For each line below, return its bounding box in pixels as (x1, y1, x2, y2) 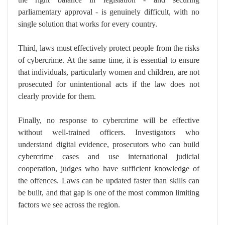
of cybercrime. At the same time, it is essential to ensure (18, 55, 199, 65)
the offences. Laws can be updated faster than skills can (18, 176, 199, 186)
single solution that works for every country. (18, 19, 157, 29)
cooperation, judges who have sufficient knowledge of (18, 164, 199, 174)
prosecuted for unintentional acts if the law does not (18, 79, 199, 89)
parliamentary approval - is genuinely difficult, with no (18, 7, 199, 17)
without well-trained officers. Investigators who (18, 128, 199, 138)
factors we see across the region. (18, 200, 120, 210)
